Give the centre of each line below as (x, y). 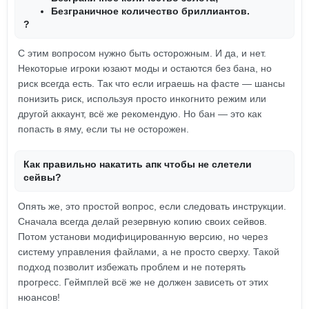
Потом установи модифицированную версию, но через (143, 237)
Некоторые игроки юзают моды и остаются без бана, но (145, 68)
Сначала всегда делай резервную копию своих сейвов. (142, 221)
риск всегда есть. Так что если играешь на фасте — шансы (151, 83)
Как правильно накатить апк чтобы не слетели (138, 164)
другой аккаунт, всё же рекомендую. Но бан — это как (140, 114)
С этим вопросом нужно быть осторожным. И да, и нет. (142, 53)
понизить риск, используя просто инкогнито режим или (142, 99)
